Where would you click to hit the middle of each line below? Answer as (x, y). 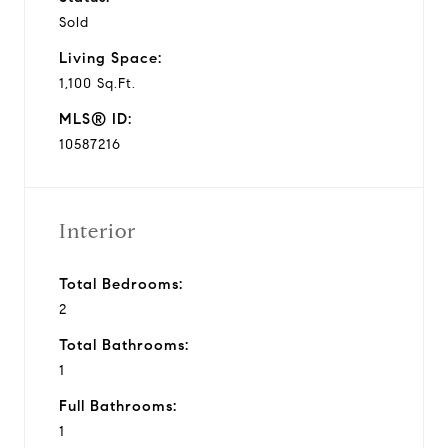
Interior (97, 231)
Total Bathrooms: (124, 344)
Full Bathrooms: (118, 405)
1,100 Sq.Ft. (97, 83)
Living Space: (110, 57)
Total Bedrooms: (121, 283)
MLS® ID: (95, 118)
